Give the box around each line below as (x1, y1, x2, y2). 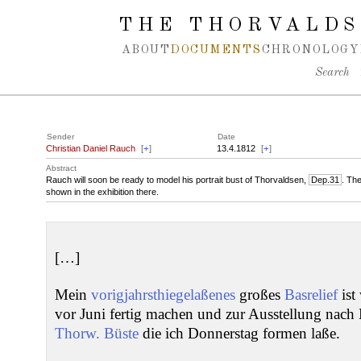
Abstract (46, 164, 77, 172)
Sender (47, 132, 74, 141)
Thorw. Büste (55, 325, 139, 342)
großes (235, 286, 284, 303)
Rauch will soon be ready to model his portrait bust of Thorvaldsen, (46, 175, 309, 185)
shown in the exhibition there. (46, 187, 159, 197)
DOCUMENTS (170, 44, 262, 56)
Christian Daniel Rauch (46, 143, 135, 153)
